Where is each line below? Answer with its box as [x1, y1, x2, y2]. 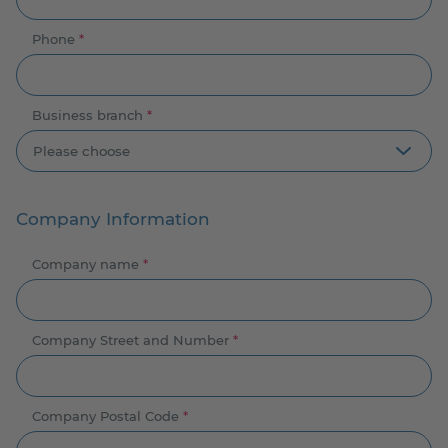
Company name [32, 255, 143, 272]
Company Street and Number [32, 331, 233, 348]
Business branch [32, 106, 147, 123]
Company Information [16, 208, 210, 229]
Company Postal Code [32, 407, 183, 424]
